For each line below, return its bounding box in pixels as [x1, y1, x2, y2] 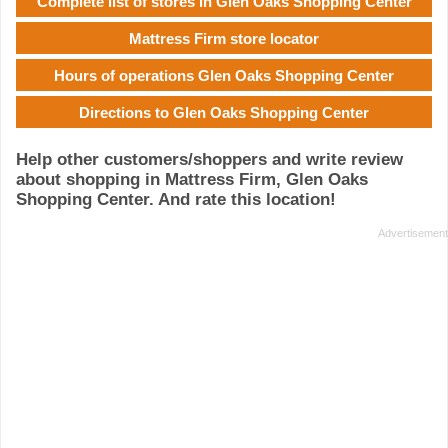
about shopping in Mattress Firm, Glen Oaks [16, 170, 368, 190]
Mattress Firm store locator [129, 29, 319, 47]
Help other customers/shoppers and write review [16, 150, 403, 170]
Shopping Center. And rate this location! [16, 190, 336, 210]
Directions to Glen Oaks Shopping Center [79, 103, 369, 121]
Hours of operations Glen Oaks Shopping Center [54, 66, 394, 84]
